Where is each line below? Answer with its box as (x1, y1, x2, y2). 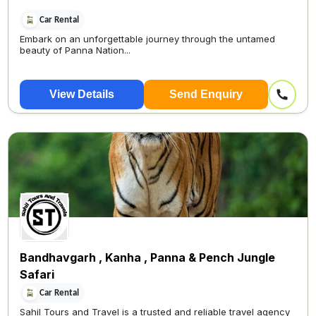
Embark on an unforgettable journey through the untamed (20, 33, 276, 45)
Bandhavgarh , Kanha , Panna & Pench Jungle (20, 250, 276, 265)
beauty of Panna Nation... (20, 44, 131, 56)
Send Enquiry (169, 88, 243, 100)
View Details (49, 88, 115, 100)
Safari (20, 267, 55, 281)
